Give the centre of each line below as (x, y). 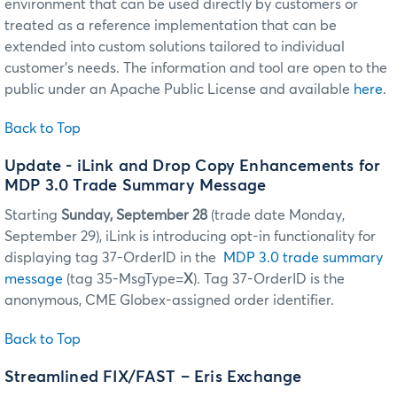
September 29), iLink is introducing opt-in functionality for (190, 236)
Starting (33, 215)
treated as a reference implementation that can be (171, 25)
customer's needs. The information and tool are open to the (196, 68)
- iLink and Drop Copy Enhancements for (221, 166)
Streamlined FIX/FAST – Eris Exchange (153, 377)
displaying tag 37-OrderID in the (114, 257)
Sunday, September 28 (134, 215)
